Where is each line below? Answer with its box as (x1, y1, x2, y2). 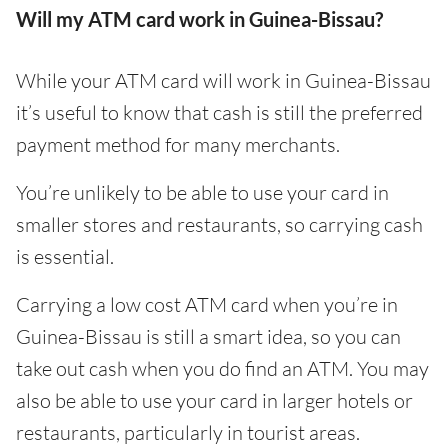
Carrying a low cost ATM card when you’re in (16, 292, 398, 317)
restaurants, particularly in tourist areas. (16, 420, 360, 445)
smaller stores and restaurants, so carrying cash (16, 212, 423, 237)
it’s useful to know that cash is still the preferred (16, 100, 423, 125)
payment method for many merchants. (16, 132, 340, 157)
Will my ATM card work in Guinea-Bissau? (16, 7, 383, 31)
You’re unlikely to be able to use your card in (16, 180, 389, 205)
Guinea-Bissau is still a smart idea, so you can (16, 324, 401, 349)
